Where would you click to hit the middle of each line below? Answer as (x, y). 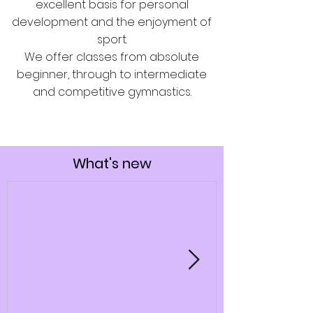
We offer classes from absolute (112, 57)
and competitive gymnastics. (112, 92)
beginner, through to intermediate (112, 75)
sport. (112, 40)
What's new (112, 164)
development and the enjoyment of (112, 22)
